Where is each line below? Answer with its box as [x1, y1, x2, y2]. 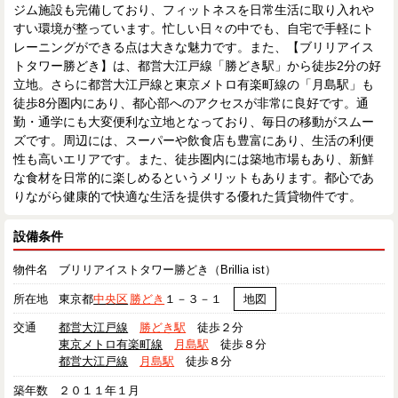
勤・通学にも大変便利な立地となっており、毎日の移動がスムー [13, 115, 374, 130]
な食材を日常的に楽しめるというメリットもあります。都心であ [13, 171, 374, 186]
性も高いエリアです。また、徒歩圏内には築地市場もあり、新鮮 [13, 152, 374, 167]
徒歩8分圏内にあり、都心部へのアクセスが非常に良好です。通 [13, 96, 369, 111]
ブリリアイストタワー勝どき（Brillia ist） [59, 262, 277, 276]
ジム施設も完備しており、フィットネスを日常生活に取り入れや [13, 3, 374, 18]
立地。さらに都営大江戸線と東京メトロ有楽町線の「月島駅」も [13, 77, 374, 92]
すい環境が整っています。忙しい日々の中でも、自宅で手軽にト [13, 21, 374, 36]
